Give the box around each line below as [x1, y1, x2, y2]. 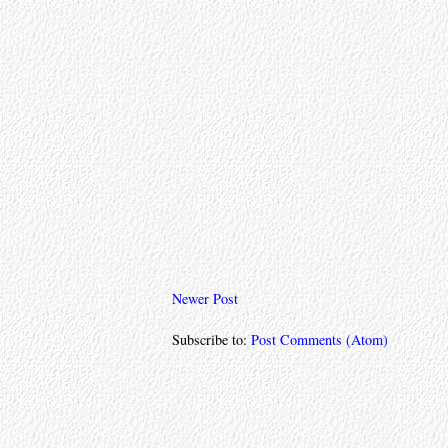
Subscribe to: [172, 329, 251, 349]
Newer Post [172, 288, 238, 308]
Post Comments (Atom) [251, 329, 388, 349]
